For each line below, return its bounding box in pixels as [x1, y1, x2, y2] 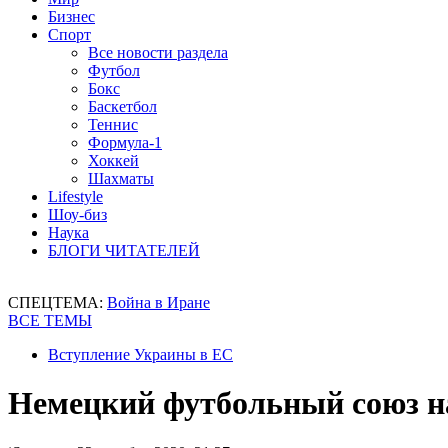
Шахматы [88, 170, 154, 187]
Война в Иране [107, 294, 210, 311]
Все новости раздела [88, 44, 228, 61]
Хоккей [88, 152, 139, 169]
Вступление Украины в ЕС [48, 346, 233, 363]
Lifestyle [48, 188, 103, 205]
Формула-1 [88, 134, 162, 151]
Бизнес [48, 8, 95, 25]
